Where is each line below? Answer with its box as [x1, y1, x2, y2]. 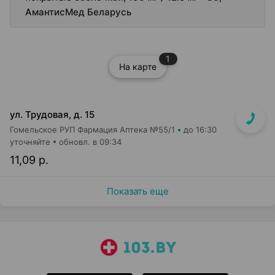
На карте [118, 61, 157, 72]
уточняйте [10, 137, 50, 147]
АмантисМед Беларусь [25, 6, 131, 18]
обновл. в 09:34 [59, 137, 122, 147]
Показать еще [106, 185, 169, 197]
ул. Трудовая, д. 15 [10, 109, 95, 120]
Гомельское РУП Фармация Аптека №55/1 [10, 125, 175, 134]
